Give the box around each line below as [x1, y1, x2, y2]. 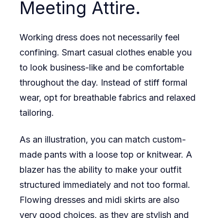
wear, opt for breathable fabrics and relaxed [19, 92, 196, 103]
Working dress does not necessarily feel [19, 32, 180, 43]
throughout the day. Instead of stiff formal [19, 77, 187, 88]
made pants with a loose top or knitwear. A [19, 149, 192, 160]
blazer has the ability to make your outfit [19, 164, 182, 175]
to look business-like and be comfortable [19, 62, 184, 73]
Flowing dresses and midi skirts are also [19, 195, 180, 205]
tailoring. [19, 108, 54, 118]
